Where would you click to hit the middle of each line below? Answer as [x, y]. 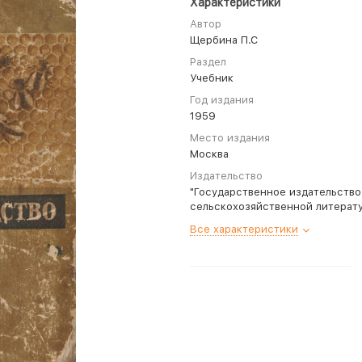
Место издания [230, 138]
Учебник [212, 78]
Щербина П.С [224, 40]
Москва [209, 154]
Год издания [222, 100]
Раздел [208, 62]
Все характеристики [244, 229]
